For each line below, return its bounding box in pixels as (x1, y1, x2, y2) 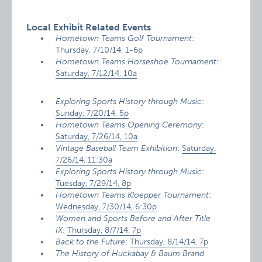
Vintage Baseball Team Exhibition (56, 143, 178, 153)
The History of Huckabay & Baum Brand (56, 249, 205, 258)
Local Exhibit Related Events (26, 22, 151, 33)
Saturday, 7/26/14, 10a (56, 132, 138, 142)
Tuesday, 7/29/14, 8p (56, 178, 132, 188)
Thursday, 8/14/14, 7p (130, 237, 209, 247)
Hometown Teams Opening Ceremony (56, 120, 202, 130)
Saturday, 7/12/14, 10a (56, 68, 137, 78)
